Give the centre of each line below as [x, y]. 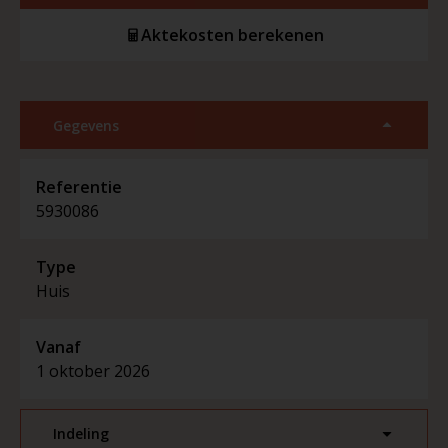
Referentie [79, 187]
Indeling [81, 434]
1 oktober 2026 [93, 371]
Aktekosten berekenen [232, 34]
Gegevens [86, 125]
